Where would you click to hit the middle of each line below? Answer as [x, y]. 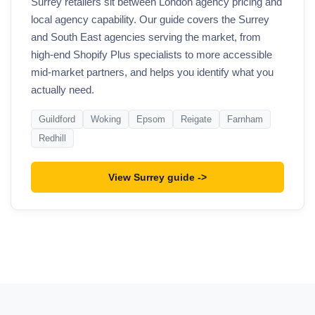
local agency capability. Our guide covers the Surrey [150, 20]
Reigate [196, 120]
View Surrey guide [152, 177]
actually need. [63, 90]
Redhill [52, 139]
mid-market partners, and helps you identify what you [152, 72]
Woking [106, 120]
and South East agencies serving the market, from [146, 37]
